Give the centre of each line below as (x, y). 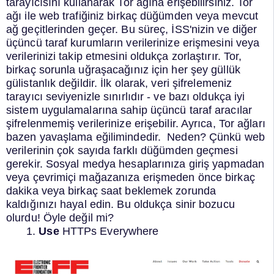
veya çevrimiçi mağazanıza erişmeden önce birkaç (131, 177)
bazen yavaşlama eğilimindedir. (85, 137)
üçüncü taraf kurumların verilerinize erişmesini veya (133, 43)
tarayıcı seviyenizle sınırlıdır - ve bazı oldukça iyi (126, 96)
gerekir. (24, 164)
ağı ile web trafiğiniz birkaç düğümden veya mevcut (132, 16)
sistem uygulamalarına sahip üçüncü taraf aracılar (129, 110)
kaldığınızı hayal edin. (60, 204)
